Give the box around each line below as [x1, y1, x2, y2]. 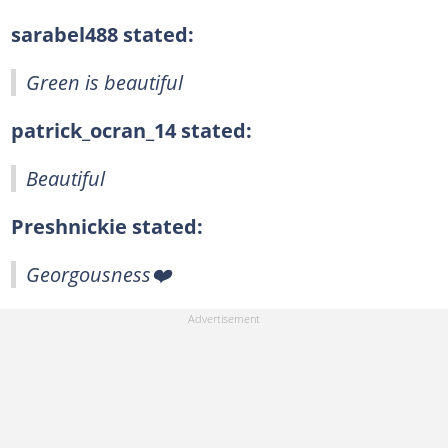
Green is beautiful [26, 68, 183, 96]
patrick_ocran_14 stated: [10, 116, 252, 144]
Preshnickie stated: [10, 212, 203, 240]
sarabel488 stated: [10, 20, 194, 48]
